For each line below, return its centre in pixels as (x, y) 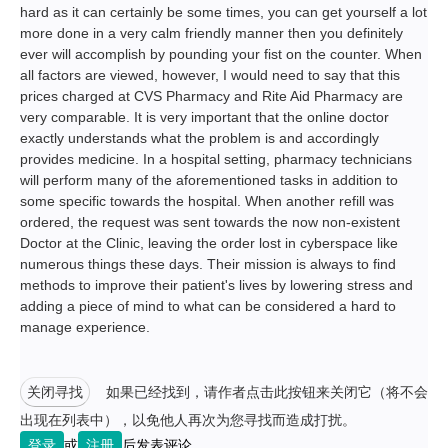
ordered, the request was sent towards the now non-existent (210, 222)
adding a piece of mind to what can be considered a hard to (208, 306)
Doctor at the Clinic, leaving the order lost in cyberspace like (209, 243)
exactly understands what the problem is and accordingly (199, 138)
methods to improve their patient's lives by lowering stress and (216, 285)
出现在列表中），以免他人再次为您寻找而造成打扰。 (188, 420)
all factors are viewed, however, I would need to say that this (210, 75)
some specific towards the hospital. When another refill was (207, 201)
